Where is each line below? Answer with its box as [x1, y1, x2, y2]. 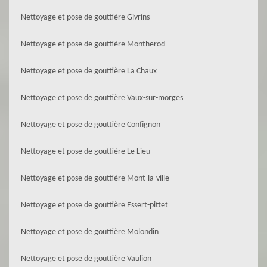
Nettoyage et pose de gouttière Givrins [21, 13, 150, 22]
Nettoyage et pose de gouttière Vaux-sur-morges [21, 94, 183, 103]
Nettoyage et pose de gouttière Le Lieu [21, 147, 150, 156]
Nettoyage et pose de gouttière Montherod [21, 40, 165, 49]
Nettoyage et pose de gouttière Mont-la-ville [21, 174, 169, 183]
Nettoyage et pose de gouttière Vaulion [21, 254, 151, 263]
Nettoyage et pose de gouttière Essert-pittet [21, 201, 168, 210]
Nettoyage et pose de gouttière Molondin [21, 228, 159, 237]
